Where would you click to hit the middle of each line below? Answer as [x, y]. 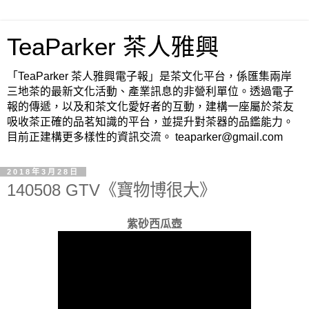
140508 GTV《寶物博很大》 [111, 190]
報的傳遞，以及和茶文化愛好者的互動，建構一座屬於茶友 [150, 107]
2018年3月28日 [43, 172]
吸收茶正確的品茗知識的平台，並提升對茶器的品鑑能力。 [150, 122]
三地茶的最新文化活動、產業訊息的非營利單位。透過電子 [150, 91]
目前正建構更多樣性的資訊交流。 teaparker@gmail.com [145, 137]
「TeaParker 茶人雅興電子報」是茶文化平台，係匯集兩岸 [149, 76]
